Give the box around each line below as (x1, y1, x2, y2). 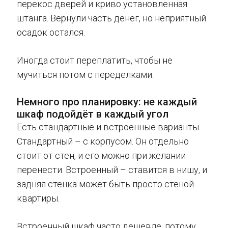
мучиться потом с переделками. (17, 69, 154, 80)
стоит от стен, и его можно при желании (17, 150, 186, 161)
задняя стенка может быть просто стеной (17, 179, 194, 190)
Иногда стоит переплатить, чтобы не (17, 55, 173, 66)
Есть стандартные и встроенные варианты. (17, 122, 201, 133)
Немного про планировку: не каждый (17, 96, 197, 108)
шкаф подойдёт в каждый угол (17, 108, 168, 121)
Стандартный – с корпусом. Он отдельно (17, 136, 189, 147)
